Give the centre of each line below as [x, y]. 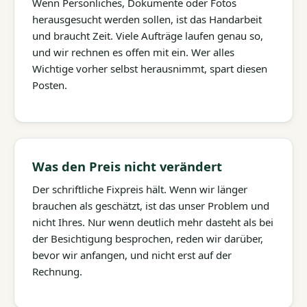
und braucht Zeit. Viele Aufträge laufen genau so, [148, 35]
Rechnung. [57, 272]
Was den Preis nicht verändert [127, 166]
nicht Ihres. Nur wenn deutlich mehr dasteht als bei [153, 222]
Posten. [50, 85]
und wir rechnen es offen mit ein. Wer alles [133, 52]
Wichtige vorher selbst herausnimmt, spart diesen [150, 68]
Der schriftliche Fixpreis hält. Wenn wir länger [140, 189]
